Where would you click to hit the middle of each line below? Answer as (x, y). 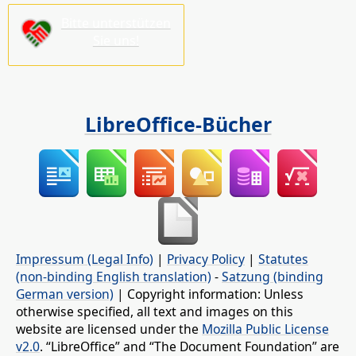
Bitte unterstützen (116, 23)
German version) (65, 294)
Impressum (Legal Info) (85, 259)
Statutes (283, 259)
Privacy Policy (206, 259)
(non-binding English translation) (114, 276)
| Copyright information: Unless (209, 294)
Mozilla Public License (265, 329)
